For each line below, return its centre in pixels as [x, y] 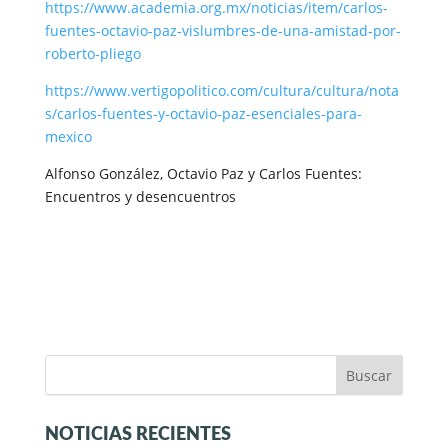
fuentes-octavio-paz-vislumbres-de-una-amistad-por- [222, 30]
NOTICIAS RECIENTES [137, 434]
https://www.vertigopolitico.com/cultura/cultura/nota [221, 90]
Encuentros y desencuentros [140, 196]
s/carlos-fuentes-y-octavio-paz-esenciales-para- [203, 113]
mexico [68, 136]
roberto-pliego [92, 53]
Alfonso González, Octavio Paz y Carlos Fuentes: [203, 173]
